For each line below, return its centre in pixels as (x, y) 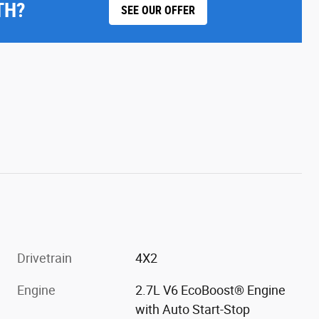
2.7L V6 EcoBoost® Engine (211, 291)
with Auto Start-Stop (193, 310)
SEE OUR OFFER (158, 11)
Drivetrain (45, 258)
